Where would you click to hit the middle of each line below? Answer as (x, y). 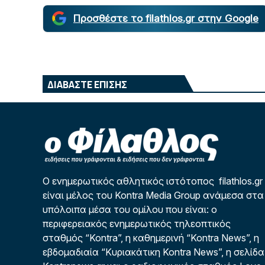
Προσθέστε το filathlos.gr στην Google (166, 18)
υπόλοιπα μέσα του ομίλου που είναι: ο (130, 209)
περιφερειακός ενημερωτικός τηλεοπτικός (137, 223)
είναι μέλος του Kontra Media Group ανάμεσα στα (153, 195)
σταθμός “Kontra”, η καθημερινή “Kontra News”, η (151, 237)
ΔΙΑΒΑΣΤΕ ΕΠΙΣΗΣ (87, 84)
